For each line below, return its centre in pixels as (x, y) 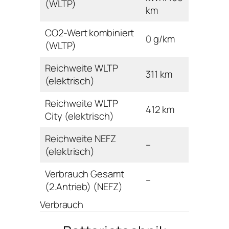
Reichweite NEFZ (81, 138)
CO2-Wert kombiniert (90, 32)
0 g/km (160, 39)
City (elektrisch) (79, 116)
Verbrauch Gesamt (85, 174)
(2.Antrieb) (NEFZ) (84, 186)
